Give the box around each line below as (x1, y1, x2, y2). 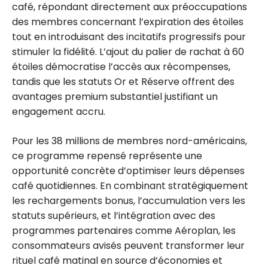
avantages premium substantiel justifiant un (12, 90, 218, 104)
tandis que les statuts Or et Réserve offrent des (12, 75, 234, 89)
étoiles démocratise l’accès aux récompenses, (12, 60, 230, 74)
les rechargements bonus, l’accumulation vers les (12, 194, 245, 208)
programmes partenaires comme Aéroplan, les (12, 224, 236, 238)
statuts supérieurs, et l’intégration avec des (12, 209, 215, 223)
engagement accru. (12, 105, 105, 119)
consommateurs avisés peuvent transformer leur (12, 239, 245, 253)
